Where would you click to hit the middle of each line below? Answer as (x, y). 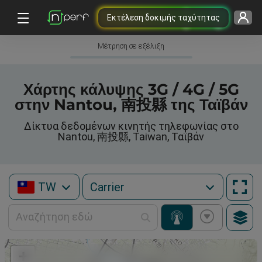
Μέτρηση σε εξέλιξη (131, 46)
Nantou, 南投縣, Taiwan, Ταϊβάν (131, 137)
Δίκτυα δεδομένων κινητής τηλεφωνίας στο (131, 126)
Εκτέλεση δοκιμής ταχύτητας (163, 17)
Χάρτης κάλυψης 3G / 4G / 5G (131, 89)
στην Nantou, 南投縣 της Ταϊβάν (131, 105)
